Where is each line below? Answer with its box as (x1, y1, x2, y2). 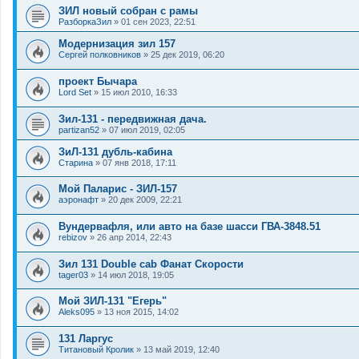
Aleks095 (58, 307, 95, 317)
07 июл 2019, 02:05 (109, 124, 185, 135)
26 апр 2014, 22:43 (97, 232, 171, 242)
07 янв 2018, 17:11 (103, 157, 176, 167)
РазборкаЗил (58, 17, 111, 27)
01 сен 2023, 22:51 (121, 17, 196, 27)
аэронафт (58, 195, 99, 205)
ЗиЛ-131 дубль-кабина (58, 145, 172, 158)
